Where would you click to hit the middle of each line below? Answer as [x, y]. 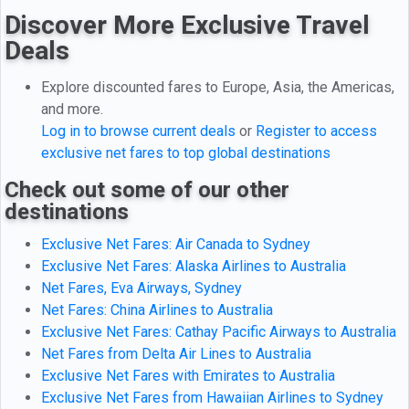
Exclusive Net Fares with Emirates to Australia [188, 375]
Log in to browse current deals [138, 131]
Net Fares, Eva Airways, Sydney [142, 288]
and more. [72, 109]
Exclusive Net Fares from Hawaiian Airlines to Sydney [212, 397]
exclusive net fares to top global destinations [186, 152]
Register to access [316, 131]
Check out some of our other [147, 189]
